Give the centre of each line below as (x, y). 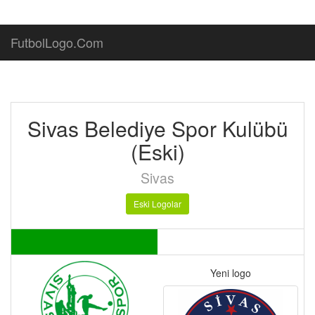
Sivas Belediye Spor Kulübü (157, 128)
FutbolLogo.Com (57, 42)
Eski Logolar (157, 204)
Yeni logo (231, 273)
